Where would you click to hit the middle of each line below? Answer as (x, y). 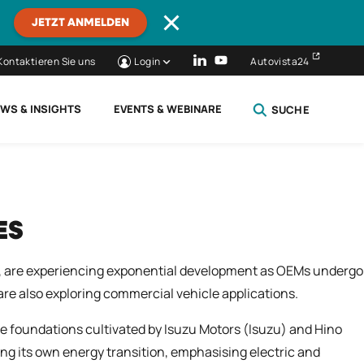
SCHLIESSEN (271, 152)
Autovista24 (280, 62)
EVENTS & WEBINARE (167, 109)
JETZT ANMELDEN (80, 23)
